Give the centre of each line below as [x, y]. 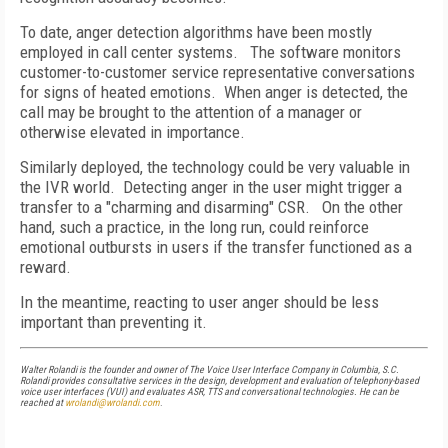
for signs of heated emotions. [118, 92]
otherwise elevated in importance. [132, 132]
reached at [42, 402]
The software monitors [325, 52]
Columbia [359, 369]
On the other [362, 207]
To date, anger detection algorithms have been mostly [196, 32]
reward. [45, 267]
